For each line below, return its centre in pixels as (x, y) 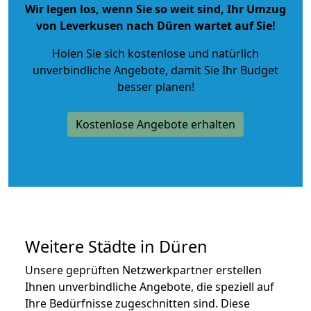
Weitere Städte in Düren (116, 246)
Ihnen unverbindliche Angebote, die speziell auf (150, 286)
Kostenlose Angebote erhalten (155, 124)
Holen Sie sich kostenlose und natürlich (155, 53)
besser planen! (155, 86)
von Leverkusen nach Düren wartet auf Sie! (155, 25)
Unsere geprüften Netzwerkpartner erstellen (143, 270)
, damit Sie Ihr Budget (222, 70)
